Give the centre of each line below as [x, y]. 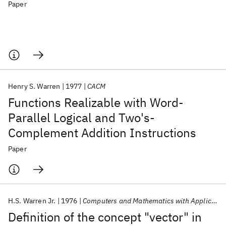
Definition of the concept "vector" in [105, 217]
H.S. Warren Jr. [32, 201]
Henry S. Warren [34, 86]
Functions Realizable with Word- [96, 102]
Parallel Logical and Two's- [81, 118]
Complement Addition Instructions [102, 133]
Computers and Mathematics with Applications [147, 201]
